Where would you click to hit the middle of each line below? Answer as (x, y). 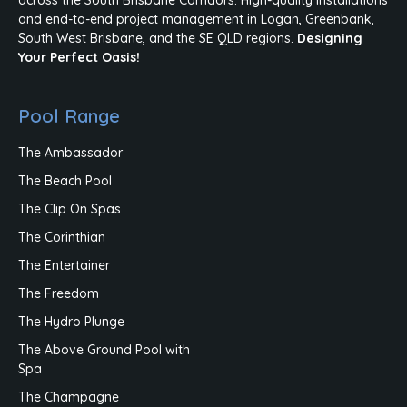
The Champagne (69, 397)
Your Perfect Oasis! (79, 57)
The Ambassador (70, 152)
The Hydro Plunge (71, 321)
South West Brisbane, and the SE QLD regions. (158, 38)
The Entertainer (64, 265)
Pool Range (69, 115)
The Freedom (59, 293)
